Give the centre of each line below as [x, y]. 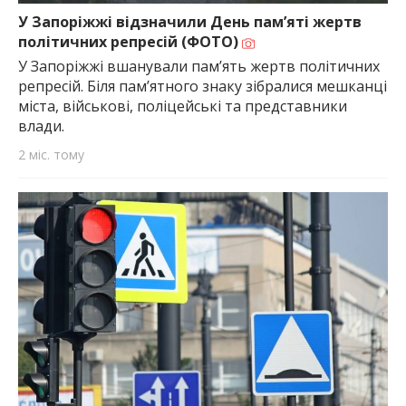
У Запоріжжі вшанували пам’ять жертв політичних [199, 67]
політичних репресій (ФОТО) [130, 42]
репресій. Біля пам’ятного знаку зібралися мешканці [203, 87]
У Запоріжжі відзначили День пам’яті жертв [190, 22]
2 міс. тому [51, 155]
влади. [41, 126]
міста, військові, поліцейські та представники [183, 106]
